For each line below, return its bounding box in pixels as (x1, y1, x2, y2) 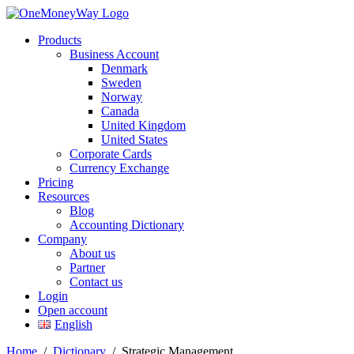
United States (101, 133, 168, 146)
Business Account (70, 47, 159, 61)
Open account (38, 303, 107, 317)
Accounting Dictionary (70, 218, 184, 232)
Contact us (70, 275, 122, 288)
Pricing (38, 175, 73, 189)
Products (38, 33, 81, 47)
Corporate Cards (70, 147, 152, 160)
